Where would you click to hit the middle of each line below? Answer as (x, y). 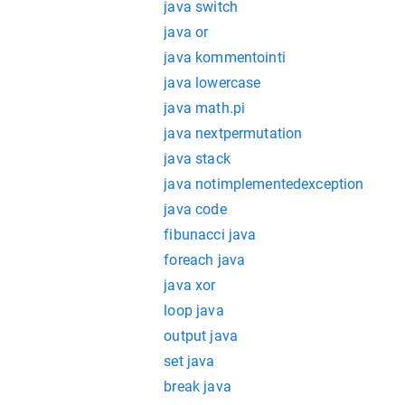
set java (189, 361)
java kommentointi (225, 57)
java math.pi (205, 108)
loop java (194, 311)
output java (201, 336)
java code (195, 209)
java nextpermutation (233, 133)
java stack (197, 159)
